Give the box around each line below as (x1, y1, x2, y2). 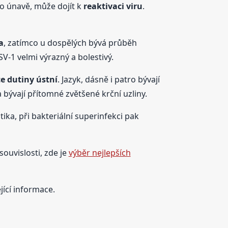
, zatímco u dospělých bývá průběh (3, 37, 137, 48)
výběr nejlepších (68, 147, 131, 158)
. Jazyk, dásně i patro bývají (57, 73, 160, 85)
